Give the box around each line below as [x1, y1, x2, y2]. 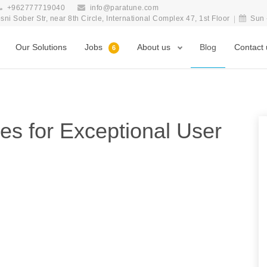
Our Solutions [15, 42, 67, 52]
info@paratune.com [89, 4, 159, 12]
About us [137, 42, 173, 52]
